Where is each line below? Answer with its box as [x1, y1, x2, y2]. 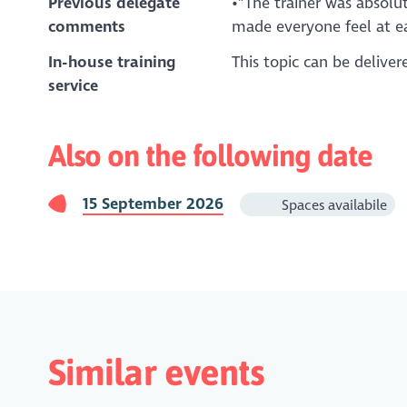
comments [47, 16, 125, 36]
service [47, 76, 98, 96]
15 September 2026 [82, 194, 223, 213]
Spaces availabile [277, 195, 387, 213]
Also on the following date [47, 138, 373, 174]
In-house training [47, 53, 175, 73]
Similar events [47, 351, 265, 392]
